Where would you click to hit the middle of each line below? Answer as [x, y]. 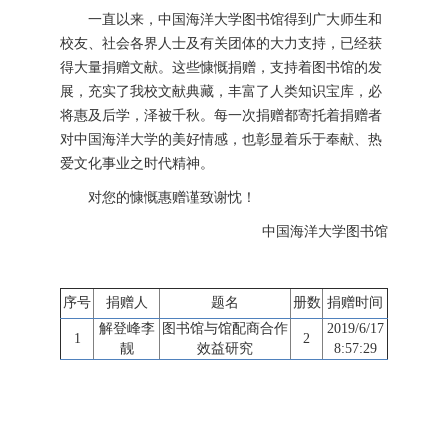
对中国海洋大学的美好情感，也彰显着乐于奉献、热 [221, 139]
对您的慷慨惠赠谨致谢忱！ [172, 197]
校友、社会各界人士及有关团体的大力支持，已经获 [221, 43]
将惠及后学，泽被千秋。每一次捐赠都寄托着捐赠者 [221, 115]
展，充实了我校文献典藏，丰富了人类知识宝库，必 [221, 91]
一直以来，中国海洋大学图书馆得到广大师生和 [235, 19]
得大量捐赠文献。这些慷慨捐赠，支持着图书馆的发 [221, 67]
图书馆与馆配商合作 [225, 329]
